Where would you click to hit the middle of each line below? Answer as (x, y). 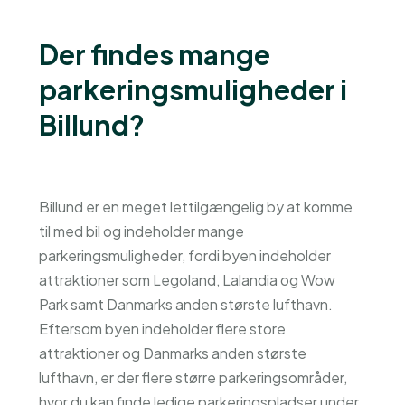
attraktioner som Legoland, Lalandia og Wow (187, 280)
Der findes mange (154, 54)
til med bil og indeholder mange (141, 231)
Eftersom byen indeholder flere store (162, 329)
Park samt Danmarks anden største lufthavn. (185, 304)
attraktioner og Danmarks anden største (172, 353)
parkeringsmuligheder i (193, 89)
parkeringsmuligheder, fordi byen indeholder (184, 255)
